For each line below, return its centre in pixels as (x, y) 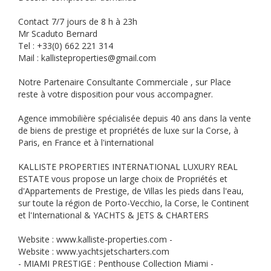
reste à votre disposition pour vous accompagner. (117, 94)
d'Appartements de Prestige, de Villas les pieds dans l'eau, (131, 191)
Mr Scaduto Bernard (59, 34)
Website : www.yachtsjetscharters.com (95, 251)
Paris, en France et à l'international (87, 142)
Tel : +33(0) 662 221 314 (67, 46)
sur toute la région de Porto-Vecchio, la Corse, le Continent (134, 203)
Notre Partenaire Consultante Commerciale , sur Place (125, 82)
